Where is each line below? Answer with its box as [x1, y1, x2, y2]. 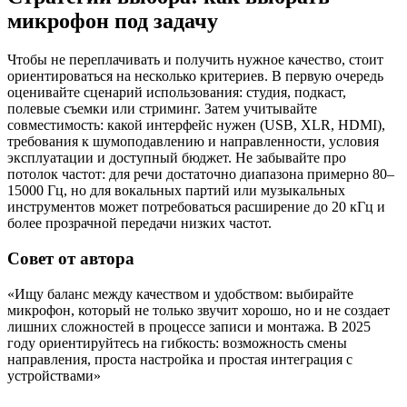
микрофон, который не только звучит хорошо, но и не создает [7, 302, 390, 318]
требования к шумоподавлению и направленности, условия [7, 134, 379, 150]
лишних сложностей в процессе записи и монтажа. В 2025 [7, 318, 371, 334]
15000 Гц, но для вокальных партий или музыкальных [7, 183, 345, 199]
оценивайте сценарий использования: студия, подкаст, [7, 84, 346, 101]
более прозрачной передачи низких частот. [7, 215, 272, 232]
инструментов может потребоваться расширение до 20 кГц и [7, 199, 385, 215]
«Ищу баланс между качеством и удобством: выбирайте [7, 285, 353, 302]
